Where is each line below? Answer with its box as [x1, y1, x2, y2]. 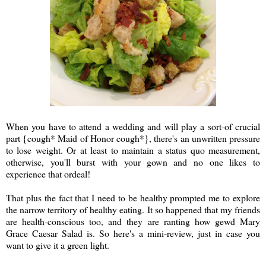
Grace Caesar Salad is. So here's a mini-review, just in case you [6, 227, 260, 240]
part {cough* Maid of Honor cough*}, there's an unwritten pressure [6, 132, 260, 145]
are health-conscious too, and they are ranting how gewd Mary [6, 215, 260, 228]
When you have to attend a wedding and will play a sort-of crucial [6, 120, 260, 133]
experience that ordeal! [6, 167, 90, 180]
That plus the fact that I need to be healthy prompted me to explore [6, 191, 260, 204]
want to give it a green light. [6, 239, 109, 252]
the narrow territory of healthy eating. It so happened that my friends [6, 203, 260, 216]
